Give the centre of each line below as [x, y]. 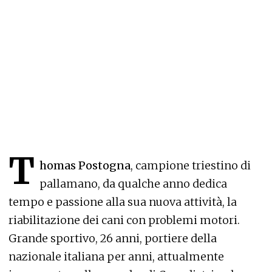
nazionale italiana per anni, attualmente [116, 257]
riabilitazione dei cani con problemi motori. [124, 220]
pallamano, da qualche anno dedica [133, 184]
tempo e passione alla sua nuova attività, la [123, 202]
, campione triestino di [191, 166]
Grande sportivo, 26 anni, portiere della [113, 239]
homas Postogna [85, 166]
